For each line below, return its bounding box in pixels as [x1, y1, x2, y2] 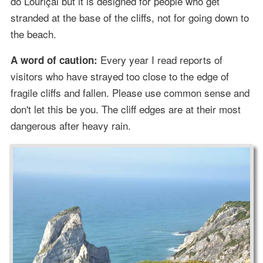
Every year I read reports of [97, 52, 222, 67]
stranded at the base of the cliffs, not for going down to [10, 9, 249, 25]
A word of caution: [10, 52, 97, 67]
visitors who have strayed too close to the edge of [10, 68, 229, 83]
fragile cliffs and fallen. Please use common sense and [10, 85, 249, 100]
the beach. [10, 26, 56, 41]
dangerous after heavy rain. [10, 117, 131, 133]
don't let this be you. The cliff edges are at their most [10, 101, 241, 116]
